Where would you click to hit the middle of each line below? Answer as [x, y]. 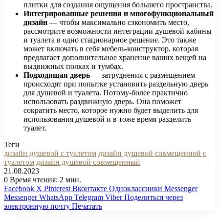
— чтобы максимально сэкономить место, [118, 22]
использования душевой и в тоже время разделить [107, 119]
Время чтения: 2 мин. [44, 179]
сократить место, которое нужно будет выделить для [111, 110]
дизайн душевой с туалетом [50, 153]
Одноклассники [136, 188]
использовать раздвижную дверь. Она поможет [102, 101]
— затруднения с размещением [142, 75]
